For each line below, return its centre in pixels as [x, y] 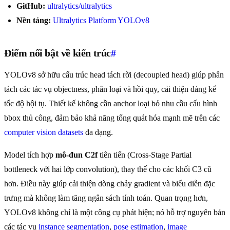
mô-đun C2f [76, 155]
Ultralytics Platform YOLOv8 [101, 21]
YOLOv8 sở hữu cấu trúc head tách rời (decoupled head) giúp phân [114, 75]
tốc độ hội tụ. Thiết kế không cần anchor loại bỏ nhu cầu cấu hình [111, 104]
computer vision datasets [44, 132]
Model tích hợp [30, 155]
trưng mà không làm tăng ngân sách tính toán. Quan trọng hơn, [106, 198]
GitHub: [31, 6]
